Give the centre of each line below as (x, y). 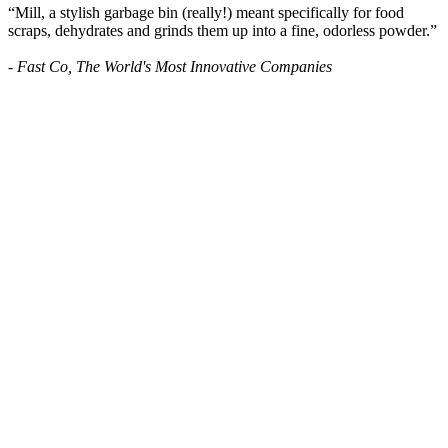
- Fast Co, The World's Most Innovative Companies (170, 67)
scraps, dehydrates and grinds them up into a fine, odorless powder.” (222, 31)
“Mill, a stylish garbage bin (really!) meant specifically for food (206, 13)
